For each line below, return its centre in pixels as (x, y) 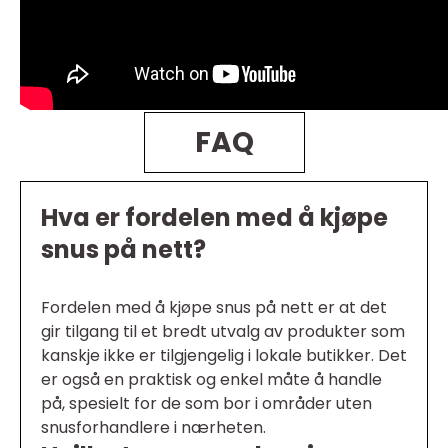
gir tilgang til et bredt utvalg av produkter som (223, 332)
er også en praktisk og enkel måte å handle (211, 380)
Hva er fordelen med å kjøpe (214, 218)
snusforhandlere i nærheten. (153, 428)
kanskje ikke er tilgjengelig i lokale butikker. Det (224, 356)
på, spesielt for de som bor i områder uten (206, 404)
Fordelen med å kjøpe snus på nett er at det (214, 308)
